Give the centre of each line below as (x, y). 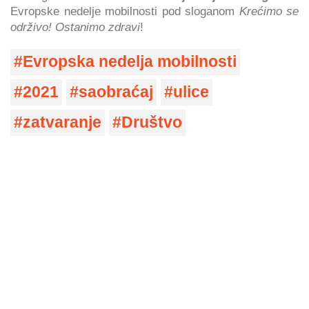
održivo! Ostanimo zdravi (75, 27)
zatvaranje (62, 123)
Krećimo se (269, 11)
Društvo (152, 123)
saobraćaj (116, 92)
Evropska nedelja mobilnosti (130, 62)
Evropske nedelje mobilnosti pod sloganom (125, 11)
